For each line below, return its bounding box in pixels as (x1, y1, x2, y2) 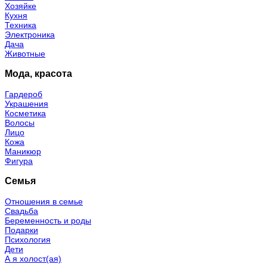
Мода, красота (5, 68, 72, 79)
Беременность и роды (5, 215, 91, 225)
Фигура (5, 156, 33, 166)
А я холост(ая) (5, 253, 61, 263)
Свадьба (5, 206, 38, 216)
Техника (5, 20, 36, 30)
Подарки (5, 225, 38, 235)
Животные (5, 49, 45, 59)
